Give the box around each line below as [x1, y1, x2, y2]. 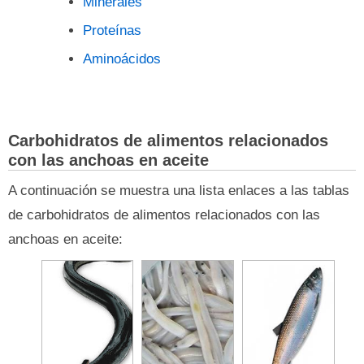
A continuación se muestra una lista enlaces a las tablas [8, 183, 349, 198]
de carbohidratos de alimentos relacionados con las [8, 207, 320, 223]
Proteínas [83, 23, 141, 38]
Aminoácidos [83, 51, 161, 67]
